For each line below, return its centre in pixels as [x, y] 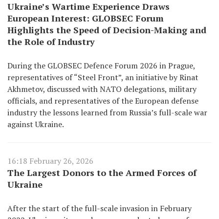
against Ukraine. [36, 124]
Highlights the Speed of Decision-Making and [107, 30]
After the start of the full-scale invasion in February [99, 208]
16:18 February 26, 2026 [50, 161]
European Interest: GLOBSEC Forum [86, 18]
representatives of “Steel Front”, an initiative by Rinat [103, 77]
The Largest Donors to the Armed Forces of [102, 173]
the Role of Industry [51, 42]
